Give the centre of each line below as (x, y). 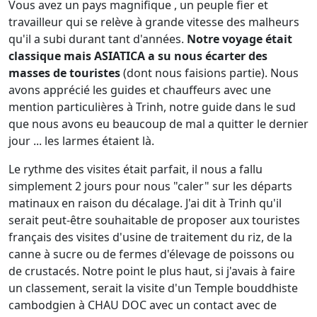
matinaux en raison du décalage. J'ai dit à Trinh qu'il (145, 203)
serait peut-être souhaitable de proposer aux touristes (154, 220)
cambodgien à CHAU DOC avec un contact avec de (143, 305)
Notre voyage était (238, 39)
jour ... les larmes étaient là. (81, 141)
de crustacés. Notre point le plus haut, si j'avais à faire (152, 271)
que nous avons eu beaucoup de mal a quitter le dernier (158, 124)
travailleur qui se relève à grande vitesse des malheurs (154, 22)
